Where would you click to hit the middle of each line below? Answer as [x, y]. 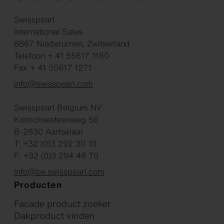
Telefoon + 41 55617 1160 [61, 55]
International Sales [48, 31]
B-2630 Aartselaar [49, 131]
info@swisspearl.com [53, 83]
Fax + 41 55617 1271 [53, 67]
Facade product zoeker [62, 203]
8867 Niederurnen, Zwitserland [72, 43]
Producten [38, 184]
